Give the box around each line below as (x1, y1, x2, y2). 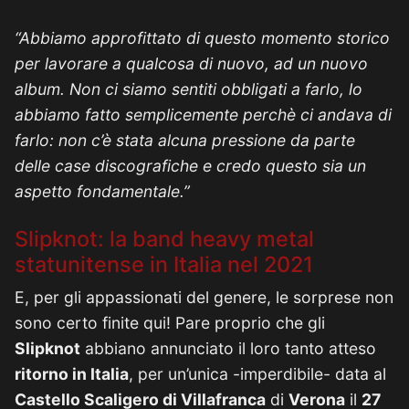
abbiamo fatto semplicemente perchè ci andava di (15, 105, 392, 124)
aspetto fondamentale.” (15, 182, 190, 201)
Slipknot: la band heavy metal (15, 225, 314, 252)
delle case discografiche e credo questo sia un (15, 156, 366, 175)
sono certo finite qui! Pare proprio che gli (15, 313, 325, 332)
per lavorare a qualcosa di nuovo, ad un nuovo (15, 54, 368, 73)
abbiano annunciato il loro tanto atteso (80, 339, 376, 358)
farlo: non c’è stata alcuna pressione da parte (15, 131, 355, 150)
